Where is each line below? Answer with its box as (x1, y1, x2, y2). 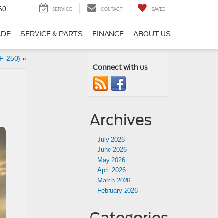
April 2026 (97, 166, 126, 174)
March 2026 (97, 177, 130, 184)
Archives (90, 111, 152, 128)
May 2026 (97, 156, 125, 163)
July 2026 (97, 136, 125, 143)
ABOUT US (133, 30, 171, 38)
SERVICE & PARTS (20, 30, 83, 38)
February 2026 (97, 187, 138, 194)
